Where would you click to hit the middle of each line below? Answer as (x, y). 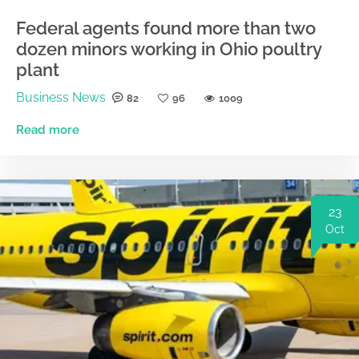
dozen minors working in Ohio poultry (169, 49)
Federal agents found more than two (166, 28)
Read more (48, 130)
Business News (61, 98)
